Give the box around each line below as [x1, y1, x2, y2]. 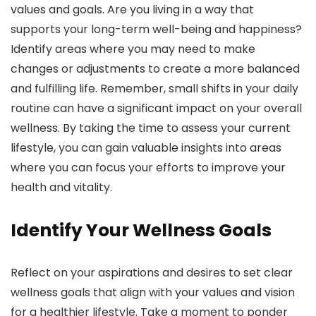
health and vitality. [11, 179, 112, 196]
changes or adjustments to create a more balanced [11, 61, 300, 78]
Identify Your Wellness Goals [11, 218, 272, 243]
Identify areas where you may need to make [11, 41, 255, 58]
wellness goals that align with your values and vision [11, 284, 295, 301]
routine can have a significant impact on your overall [11, 100, 302, 117]
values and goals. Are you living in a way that [11, 1, 254, 18]
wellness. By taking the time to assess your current [11, 120, 291, 137]
